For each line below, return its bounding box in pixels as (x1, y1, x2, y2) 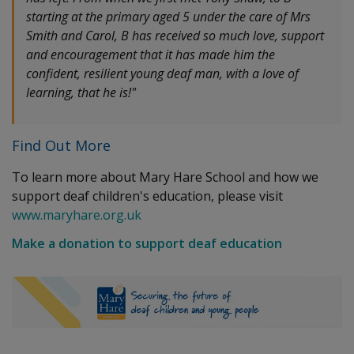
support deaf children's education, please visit (12, 186, 283, 205)
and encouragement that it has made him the (26, 45, 275, 63)
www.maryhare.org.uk (12, 205, 141, 224)
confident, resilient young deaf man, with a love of (26, 64, 299, 82)
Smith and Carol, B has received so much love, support (26, 26, 324, 44)
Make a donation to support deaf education (12, 235, 282, 253)
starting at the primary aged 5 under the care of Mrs (26, 7, 311, 25)
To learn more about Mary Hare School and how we (12, 168, 318, 186)
